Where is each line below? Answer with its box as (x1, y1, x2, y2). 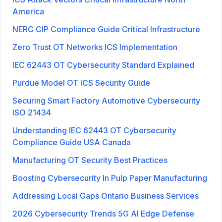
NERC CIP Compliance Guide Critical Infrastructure (12, 24, 200, 34)
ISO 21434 (12, 107, 51, 117)
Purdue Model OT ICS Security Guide (12, 77, 150, 88)
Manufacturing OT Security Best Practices (12, 155, 167, 165)
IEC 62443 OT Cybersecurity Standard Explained (12, 59, 194, 70)
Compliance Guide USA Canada (12, 137, 131, 147)
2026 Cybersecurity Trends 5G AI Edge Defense (12, 208, 194, 219)
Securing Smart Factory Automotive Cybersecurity (12, 95, 200, 106)
